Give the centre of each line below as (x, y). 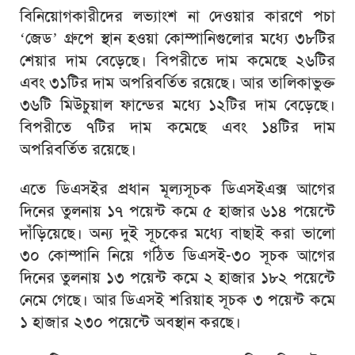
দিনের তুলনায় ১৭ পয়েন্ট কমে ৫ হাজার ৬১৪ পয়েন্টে (177, 211)
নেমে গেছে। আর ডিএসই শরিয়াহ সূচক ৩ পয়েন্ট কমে (177, 300)
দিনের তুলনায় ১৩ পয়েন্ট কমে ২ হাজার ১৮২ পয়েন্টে (177, 277)
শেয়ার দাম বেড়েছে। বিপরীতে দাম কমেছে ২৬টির (177, 60)
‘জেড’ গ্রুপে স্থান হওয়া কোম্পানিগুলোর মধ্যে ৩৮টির (177, 38)
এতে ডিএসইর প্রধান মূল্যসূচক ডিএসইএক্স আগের (177, 189)
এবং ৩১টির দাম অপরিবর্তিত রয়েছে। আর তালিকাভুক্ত (177, 82)
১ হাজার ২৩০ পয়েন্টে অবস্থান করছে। (130, 322)
